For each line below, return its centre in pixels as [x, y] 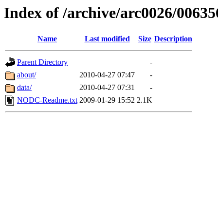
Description [173, 39]
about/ [27, 75]
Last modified [107, 39]
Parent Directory [42, 62]
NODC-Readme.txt [47, 100]
